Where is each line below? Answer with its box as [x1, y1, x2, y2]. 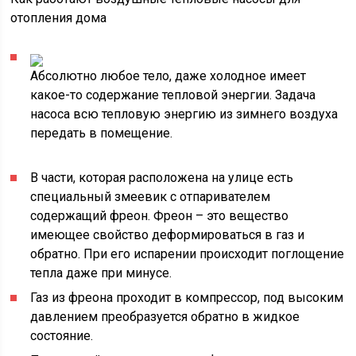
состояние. [30, 328, 94, 343]
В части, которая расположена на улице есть [30, 170, 294, 185]
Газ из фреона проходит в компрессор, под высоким [30, 290, 344, 305]
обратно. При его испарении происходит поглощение [30, 246, 345, 261]
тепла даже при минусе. [30, 265, 172, 281]
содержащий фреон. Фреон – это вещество [30, 208, 289, 223]
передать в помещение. [30, 126, 173, 141]
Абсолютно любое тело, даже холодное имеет [30, 68, 307, 83]
